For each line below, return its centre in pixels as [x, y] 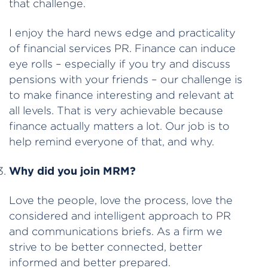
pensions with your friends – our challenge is [126, 79]
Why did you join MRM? [72, 171]
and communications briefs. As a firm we [116, 231]
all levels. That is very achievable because [116, 110]
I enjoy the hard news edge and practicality [122, 32]
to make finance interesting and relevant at [121, 95]
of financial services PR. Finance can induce [122, 48]
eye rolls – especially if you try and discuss [120, 63]
